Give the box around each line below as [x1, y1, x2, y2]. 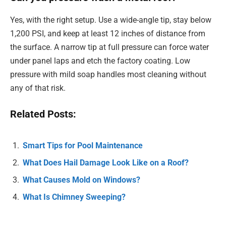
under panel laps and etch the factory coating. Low [10, 55, 190, 66]
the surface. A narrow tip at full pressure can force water [10, 42, 209, 52]
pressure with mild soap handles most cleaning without [10, 69, 206, 79]
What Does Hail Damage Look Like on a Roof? [23, 157, 189, 167]
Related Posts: [10, 108, 76, 121]
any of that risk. [10, 83, 66, 93]
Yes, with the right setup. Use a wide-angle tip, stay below [10, 15, 211, 25]
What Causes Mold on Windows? [23, 175, 140, 185]
